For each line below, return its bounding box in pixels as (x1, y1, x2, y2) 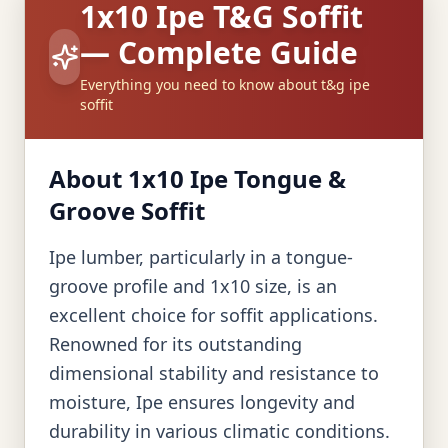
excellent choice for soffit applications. (49, 303, 378, 327)
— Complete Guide (80, 32, 359, 73)
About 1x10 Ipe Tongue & (49, 162, 346, 195)
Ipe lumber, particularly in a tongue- (49, 245, 353, 269)
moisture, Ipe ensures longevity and (49, 390, 355, 414)
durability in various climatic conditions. (49, 419, 390, 443)
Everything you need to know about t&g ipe (80, 75, 371, 94)
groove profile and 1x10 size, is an (49, 274, 337, 298)
